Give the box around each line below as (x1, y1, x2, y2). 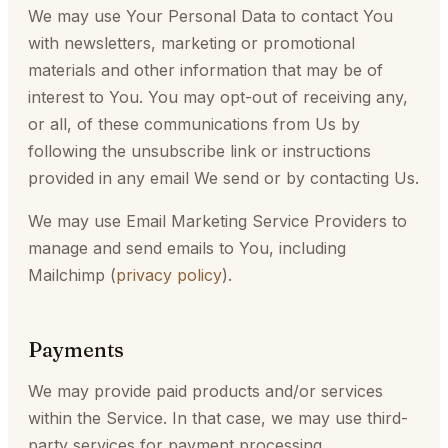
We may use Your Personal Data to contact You (28, 6, 393, 26)
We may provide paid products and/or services (28, 381, 383, 401)
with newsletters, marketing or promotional (28, 33, 355, 53)
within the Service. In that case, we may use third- (28, 408, 408, 428)
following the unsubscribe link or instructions (28, 141, 371, 161)
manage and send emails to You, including (28, 238, 346, 258)
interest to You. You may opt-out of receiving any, (28, 87, 408, 107)
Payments (28, 337, 124, 362)
